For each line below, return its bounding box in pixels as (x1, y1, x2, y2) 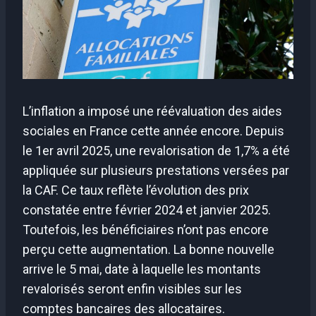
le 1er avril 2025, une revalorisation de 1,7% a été (23, 142, 290, 158)
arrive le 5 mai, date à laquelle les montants (23, 261, 261, 276)
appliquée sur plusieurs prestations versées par (23, 162, 289, 178)
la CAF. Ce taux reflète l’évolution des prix (23, 182, 249, 197)
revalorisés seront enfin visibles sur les (23, 281, 242, 296)
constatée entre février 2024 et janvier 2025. (23, 202, 271, 217)
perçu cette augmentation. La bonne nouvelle (23, 241, 274, 257)
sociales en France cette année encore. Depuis (23, 123, 284, 138)
